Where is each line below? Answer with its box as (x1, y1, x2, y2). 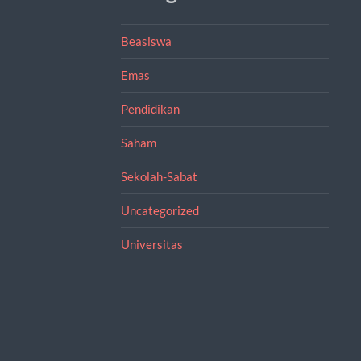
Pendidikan (120, 101, 180, 116)
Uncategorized (120, 202, 199, 218)
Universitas (120, 236, 183, 251)
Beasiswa (120, 33, 172, 48)
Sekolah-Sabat (120, 168, 197, 184)
